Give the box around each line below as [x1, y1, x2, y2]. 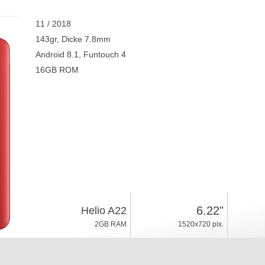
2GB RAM [94, 220, 127, 228]
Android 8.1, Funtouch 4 [35, 50, 126, 59]
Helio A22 [80, 205, 127, 216]
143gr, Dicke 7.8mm [35, 34, 111, 44]
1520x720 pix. [177, 220, 224, 228]
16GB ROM [35, 65, 79, 75]
